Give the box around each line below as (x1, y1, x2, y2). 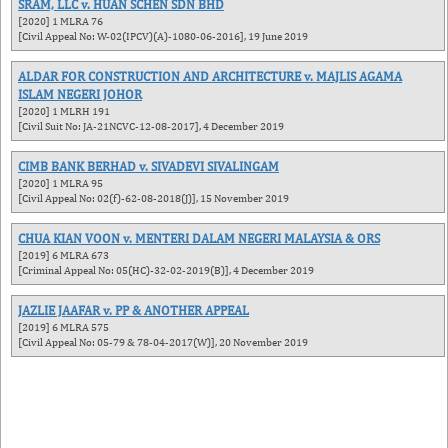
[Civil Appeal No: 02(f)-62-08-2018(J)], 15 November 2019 (18, 192, 289, 204)
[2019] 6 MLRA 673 (18, 249, 109, 261)
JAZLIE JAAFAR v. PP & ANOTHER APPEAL (18, 303, 249, 318)
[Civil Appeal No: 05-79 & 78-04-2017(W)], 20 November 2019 (18, 336, 308, 348)
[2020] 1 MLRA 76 (18, 15, 103, 27)
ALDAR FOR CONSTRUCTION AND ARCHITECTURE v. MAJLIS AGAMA (18, 69, 402, 84)
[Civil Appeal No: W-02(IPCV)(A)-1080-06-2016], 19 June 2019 (18, 30, 308, 42)
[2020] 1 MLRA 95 (18, 177, 103, 189)
